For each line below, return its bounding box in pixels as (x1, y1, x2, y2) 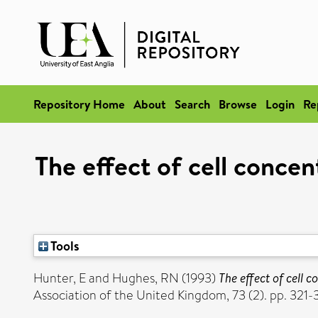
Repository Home (33, 96, 125, 112)
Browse (219, 96, 257, 112)
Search (175, 96, 210, 112)
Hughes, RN (112, 269, 179, 287)
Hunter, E (33, 269, 86, 287)
